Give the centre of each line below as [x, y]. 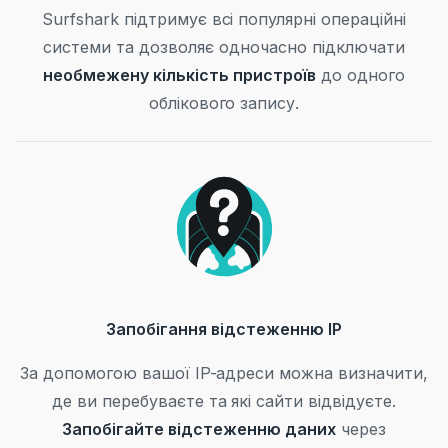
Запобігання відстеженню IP [224, 329]
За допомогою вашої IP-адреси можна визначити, [224, 373]
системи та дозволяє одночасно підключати [224, 47]
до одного [360, 75]
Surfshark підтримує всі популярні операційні [224, 19]
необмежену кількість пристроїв [179, 75]
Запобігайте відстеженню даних [199, 429]
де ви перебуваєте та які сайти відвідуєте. [224, 401]
